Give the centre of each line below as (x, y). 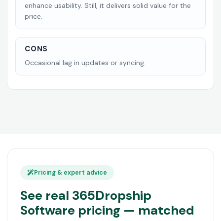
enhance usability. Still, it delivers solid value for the (108, 5)
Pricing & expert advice (71, 173)
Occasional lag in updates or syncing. (85, 63)
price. (34, 16)
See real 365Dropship (86, 195)
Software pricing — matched (107, 210)
